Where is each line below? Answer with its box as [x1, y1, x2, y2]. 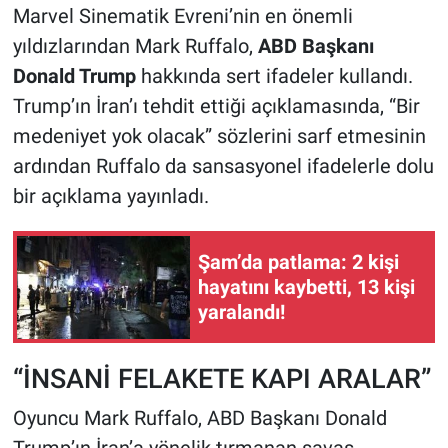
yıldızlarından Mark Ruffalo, [12, 34, 258, 59]
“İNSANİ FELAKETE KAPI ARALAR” [12, 363, 431, 395]
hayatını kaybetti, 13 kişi [198, 274, 415, 299]
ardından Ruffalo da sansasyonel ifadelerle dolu [12, 154, 434, 179]
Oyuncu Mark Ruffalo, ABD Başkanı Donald [12, 405, 387, 430]
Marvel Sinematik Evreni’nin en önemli [12, 4, 353, 29]
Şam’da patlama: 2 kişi [198, 249, 399, 274]
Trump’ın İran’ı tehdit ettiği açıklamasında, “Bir [12, 94, 420, 119]
